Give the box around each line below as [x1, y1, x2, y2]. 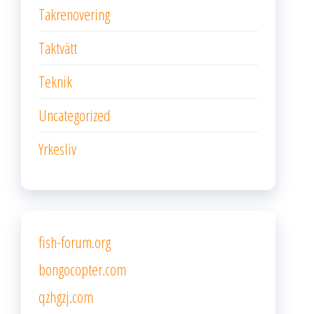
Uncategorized [39, 104, 111, 125]
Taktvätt [39, 37, 77, 58]
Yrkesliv [39, 138, 76, 159]
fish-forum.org [39, 231, 111, 252]
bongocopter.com [39, 259, 126, 280]
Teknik [39, 71, 72, 92]
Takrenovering [39, 4, 110, 25]
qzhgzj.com [39, 286, 93, 307]
